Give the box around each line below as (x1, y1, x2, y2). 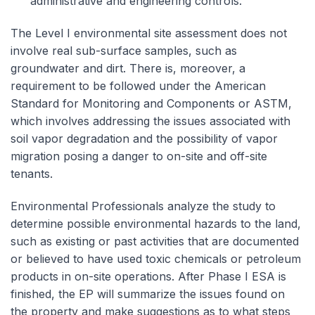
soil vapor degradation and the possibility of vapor (11, 131, 278, 146)
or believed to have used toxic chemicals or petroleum (11, 251, 301, 266)
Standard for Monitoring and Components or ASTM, (11, 96, 292, 110)
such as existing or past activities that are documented (11, 233, 299, 248)
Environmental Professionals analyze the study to (11, 198, 276, 213)
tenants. (11, 166, 53, 181)
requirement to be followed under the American (11, 78, 266, 93)
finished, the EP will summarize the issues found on (11, 286, 285, 301)
